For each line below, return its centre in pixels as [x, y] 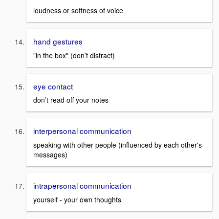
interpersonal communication [82, 131]
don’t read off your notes [71, 100]
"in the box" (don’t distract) [74, 55]
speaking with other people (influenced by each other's [118, 145]
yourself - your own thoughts [77, 199]
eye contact [53, 86]
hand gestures [58, 41]
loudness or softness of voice [78, 10]
